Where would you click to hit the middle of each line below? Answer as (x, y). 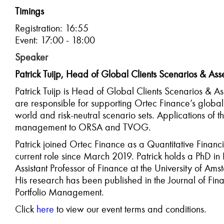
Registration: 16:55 (52, 28)
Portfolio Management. (59, 192)
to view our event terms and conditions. (130, 209)
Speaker (31, 57)
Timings (29, 11)
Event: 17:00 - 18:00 (55, 40)
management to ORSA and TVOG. (83, 127)
